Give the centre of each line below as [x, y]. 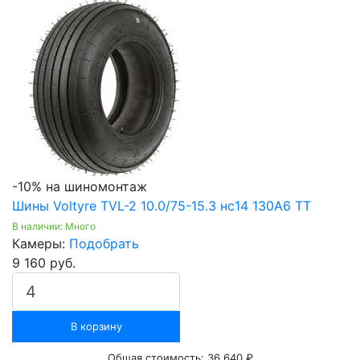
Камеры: [41, 244]
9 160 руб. [44, 263]
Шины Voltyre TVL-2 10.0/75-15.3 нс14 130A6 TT [162, 206]
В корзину [96, 327]
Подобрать [104, 244]
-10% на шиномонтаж [80, 187]
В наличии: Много [54, 227]
